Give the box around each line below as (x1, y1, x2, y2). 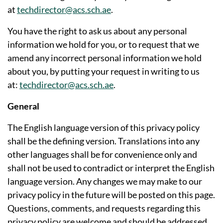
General (7, 100, 39, 111)
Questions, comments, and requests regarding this (7, 202, 201, 214)
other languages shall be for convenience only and (7, 148, 197, 160)
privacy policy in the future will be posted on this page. (7, 189, 215, 200)
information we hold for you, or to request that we (7, 38, 199, 50)
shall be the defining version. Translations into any (7, 135, 200, 146)
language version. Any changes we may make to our (7, 175, 202, 187)
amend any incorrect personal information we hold (7, 52, 202, 63)
